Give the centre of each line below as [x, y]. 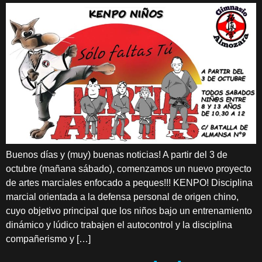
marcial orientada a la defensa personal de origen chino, [122, 196]
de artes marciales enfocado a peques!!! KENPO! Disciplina [129, 182]
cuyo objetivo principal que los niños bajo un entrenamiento [129, 211]
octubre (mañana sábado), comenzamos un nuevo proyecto [129, 168]
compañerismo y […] [48, 239]
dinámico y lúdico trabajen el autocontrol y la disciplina [119, 225]
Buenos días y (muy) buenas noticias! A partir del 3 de [117, 154]
